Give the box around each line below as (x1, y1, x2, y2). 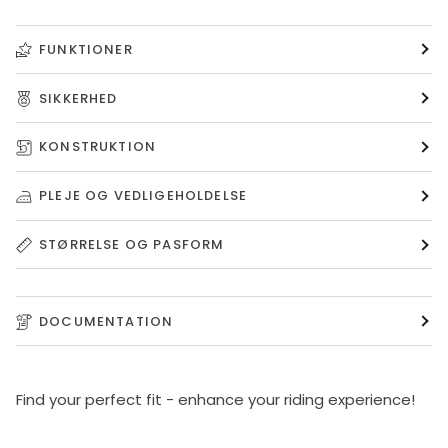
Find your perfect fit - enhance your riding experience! (16, 389, 415, 411)
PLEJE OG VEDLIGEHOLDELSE (39, 186, 248, 206)
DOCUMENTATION (39, 311, 174, 331)
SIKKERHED (39, 88, 118, 108)
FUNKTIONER (39, 39, 133, 59)
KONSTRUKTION (39, 137, 157, 157)
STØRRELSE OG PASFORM (39, 235, 225, 255)
